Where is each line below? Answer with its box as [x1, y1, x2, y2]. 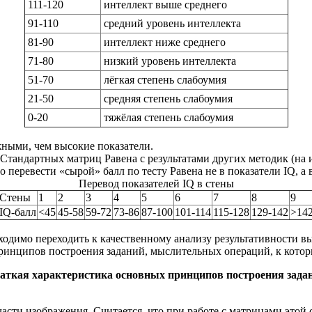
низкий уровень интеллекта [103, 55, 236, 68]
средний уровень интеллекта [103, 17, 241, 30]
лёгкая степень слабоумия [103, 74, 226, 86]
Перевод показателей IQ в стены [78, 178, 234, 190]
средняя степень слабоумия [103, 93, 233, 105]
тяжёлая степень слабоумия [103, 111, 233, 124]
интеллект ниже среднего [103, 36, 226, 49]
